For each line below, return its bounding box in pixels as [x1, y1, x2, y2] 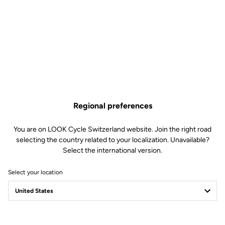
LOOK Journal [8, 196, 137, 220]
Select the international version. [63, 146, 162, 155]
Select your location [8, 168, 63, 176]
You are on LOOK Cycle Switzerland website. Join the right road [14, 125, 211, 134]
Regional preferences [73, 100, 152, 110]
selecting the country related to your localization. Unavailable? [16, 135, 209, 144]
